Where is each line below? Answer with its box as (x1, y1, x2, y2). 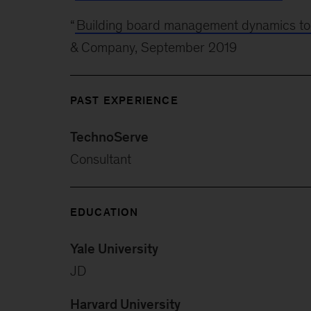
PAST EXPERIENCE (69, 94, 178, 106)
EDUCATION (69, 205, 139, 218)
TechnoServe (69, 128, 149, 144)
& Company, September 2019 (69, 39, 237, 55)
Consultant (69, 151, 131, 167)
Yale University (69, 240, 158, 256)
